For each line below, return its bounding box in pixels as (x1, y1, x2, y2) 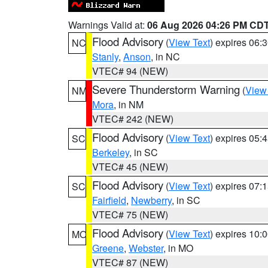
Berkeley (92, 145, 129, 159)
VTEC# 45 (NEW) (92, 160, 168, 173)
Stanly (92, 50, 118, 63)
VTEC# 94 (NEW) (92, 64, 168, 78)
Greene (92, 241, 124, 255)
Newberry (131, 193, 172, 207)
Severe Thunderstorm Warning (92, 81, 240, 97)
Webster (129, 241, 163, 255)
